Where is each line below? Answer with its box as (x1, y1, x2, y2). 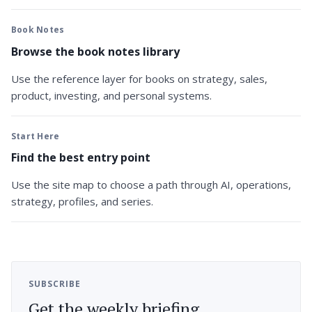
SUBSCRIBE (29, 278, 81, 290)
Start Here (11, 130, 60, 142)
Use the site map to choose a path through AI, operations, (11, 178, 291, 192)
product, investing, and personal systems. (11, 88, 212, 102)
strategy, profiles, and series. (11, 194, 153, 209)
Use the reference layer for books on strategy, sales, (11, 71, 267, 86)
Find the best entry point (11, 150, 150, 166)
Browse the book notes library (11, 43, 180, 59)
